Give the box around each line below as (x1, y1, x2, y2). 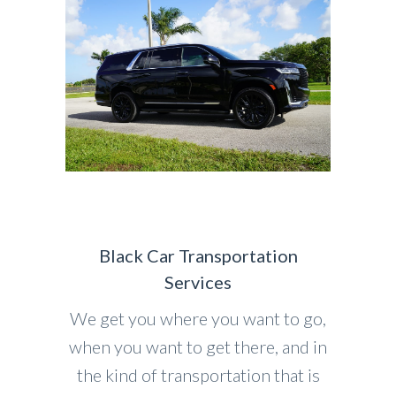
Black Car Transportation (98, 244, 298, 266)
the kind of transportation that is (76, 363, 320, 385)
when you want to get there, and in (69, 335, 327, 357)
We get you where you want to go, (70, 307, 326, 329)
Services (164, 270, 232, 293)
